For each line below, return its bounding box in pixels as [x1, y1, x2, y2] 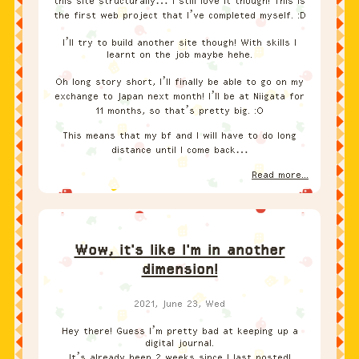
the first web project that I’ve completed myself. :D [53, 10, 306, 22]
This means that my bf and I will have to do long [63, 130, 296, 142]
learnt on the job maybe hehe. [107, 49, 252, 61]
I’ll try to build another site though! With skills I [63, 37, 296, 49]
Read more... [252, 169, 309, 181]
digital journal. [145, 337, 214, 349]
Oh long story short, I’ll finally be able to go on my [55, 76, 304, 88]
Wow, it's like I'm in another [74, 241, 285, 260]
